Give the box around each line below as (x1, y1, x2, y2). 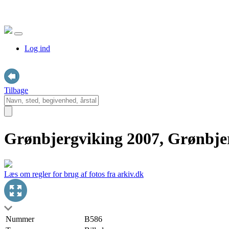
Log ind (25, 44, 50, 53)
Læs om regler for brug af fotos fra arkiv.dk (4, 169, 144, 178)
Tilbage (4, 86, 28, 95)
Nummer (6, 214, 34, 223)
